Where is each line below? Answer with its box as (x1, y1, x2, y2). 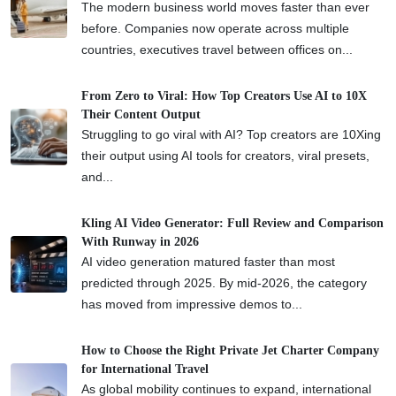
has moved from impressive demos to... (81, 296, 302, 311)
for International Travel (81, 362, 209, 376)
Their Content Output (81, 107, 201, 121)
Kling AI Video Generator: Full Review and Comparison (81, 216, 384, 230)
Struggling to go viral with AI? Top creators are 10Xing (81, 126, 381, 141)
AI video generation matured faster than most (81, 254, 335, 269)
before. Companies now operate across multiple (81, 20, 349, 35)
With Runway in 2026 (81, 234, 199, 248)
